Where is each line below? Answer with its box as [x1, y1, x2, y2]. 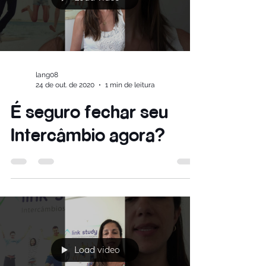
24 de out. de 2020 [36, 132, 94, 141]
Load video [74, 45, 120, 55]
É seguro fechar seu [11, 153, 168, 174]
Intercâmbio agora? [11, 176, 165, 197]
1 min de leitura [105, 132, 155, 141]
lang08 [36, 123, 58, 131]
